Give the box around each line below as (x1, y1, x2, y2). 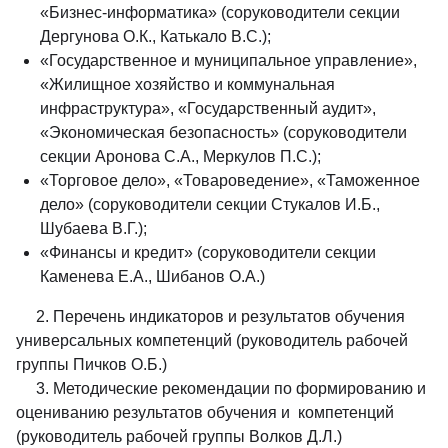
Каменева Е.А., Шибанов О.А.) (40, 267, 265, 285)
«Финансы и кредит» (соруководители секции (40, 243, 376, 261)
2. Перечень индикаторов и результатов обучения (16, 307, 405, 325)
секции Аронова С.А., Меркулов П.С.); (40, 147, 321, 165)
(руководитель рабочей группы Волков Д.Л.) (16, 427, 342, 445)
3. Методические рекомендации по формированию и (16, 379, 426, 397)
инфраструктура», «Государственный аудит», (40, 99, 376, 117)
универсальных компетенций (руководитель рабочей (16, 331, 408, 349)
